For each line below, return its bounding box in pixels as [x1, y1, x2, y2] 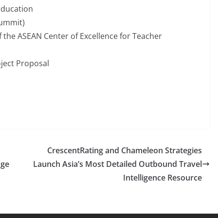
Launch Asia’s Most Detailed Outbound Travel [33, 159, 202, 170]
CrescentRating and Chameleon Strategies [47, 145, 202, 156]
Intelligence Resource [123, 172, 202, 183]
